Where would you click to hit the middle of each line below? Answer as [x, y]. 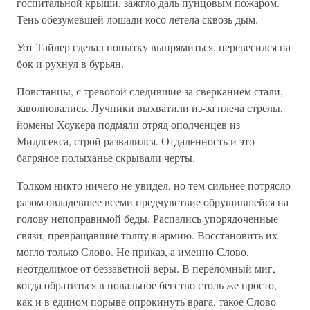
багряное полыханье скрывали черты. [106, 157]
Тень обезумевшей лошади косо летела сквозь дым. [137, 19]
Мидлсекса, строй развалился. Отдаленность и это [136, 141]
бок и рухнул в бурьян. [70, 63]
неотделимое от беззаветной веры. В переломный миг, [146, 268]
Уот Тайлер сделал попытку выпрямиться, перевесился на [154, 47]
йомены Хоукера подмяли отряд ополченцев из [128, 124]
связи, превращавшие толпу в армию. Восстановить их [147, 235]
